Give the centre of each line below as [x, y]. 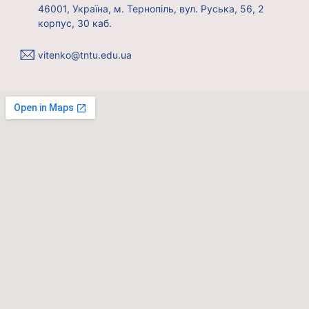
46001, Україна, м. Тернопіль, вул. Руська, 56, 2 [151, 9]
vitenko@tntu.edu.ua [85, 55]
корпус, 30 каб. [75, 23]
